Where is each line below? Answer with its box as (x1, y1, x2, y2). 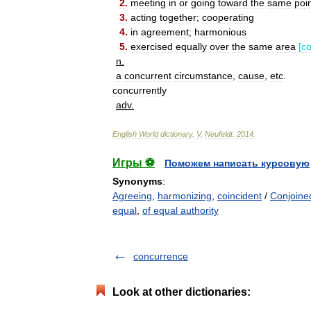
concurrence (133, 251, 188, 262)
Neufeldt (205, 130, 233, 138)
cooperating (202, 12, 254, 23)
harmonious (194, 26, 246, 37)
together (160, 12, 196, 23)
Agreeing (112, 190, 152, 201)
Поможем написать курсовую (165, 158, 310, 169)
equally (176, 41, 207, 52)
